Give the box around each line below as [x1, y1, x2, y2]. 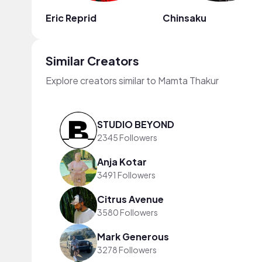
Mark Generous [97, 230, 169, 243]
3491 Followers [97, 169, 156, 180]
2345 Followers [97, 132, 157, 143]
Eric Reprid [46, 12, 96, 24]
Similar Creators [46, 53, 139, 68]
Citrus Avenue [97, 192, 164, 205]
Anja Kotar [97, 155, 147, 168]
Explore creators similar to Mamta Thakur [46, 74, 219, 87]
